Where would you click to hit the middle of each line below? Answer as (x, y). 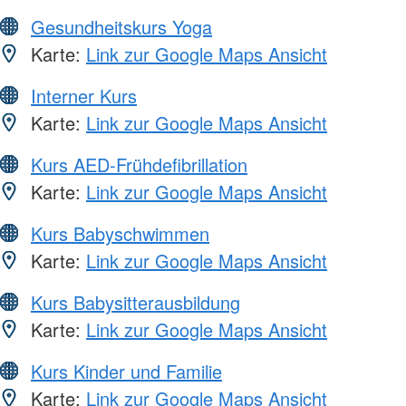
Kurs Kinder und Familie (126, 372)
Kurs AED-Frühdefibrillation (139, 165)
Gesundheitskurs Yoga (121, 27)
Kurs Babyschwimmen (120, 234)
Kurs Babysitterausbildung (135, 303)
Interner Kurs (84, 96)
